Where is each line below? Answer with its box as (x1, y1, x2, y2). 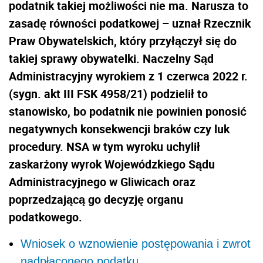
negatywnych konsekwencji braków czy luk (9, 120, 230, 137)
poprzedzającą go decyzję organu (9, 191, 183, 207)
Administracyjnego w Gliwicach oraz (9, 173, 195, 190)
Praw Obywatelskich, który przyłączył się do (9, 32, 237, 49)
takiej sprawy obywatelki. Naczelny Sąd (9, 50, 214, 66)
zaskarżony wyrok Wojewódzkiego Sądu (9, 156, 215, 172)
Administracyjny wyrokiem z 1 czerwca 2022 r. (9, 68, 248, 84)
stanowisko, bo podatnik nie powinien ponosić (9, 103, 247, 119)
